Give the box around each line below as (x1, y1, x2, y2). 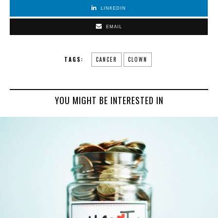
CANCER (96, 55, 117, 64)
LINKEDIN (101, 6, 126, 11)
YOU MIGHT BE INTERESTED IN (54, 94, 163, 107)
